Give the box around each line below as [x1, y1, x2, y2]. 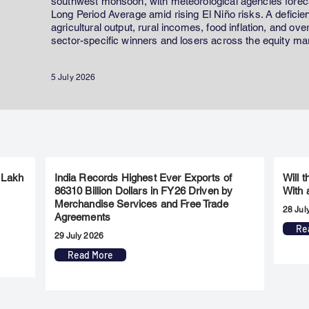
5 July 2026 [51, 72, 96, 82]
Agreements [54, 211, 111, 223]
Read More [67, 249, 113, 261]
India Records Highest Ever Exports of [54, 172, 232, 183]
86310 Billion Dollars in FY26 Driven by [54, 185, 233, 197]
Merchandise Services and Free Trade [54, 198, 228, 210]
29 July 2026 [54, 231, 103, 241]
